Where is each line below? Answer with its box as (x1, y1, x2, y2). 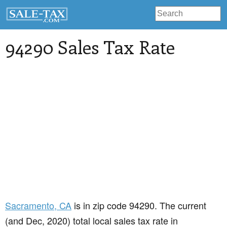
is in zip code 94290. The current (71, 199, 206, 212)
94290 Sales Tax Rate (5, 34, 175, 59)
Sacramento (5, 199, 54, 212)
